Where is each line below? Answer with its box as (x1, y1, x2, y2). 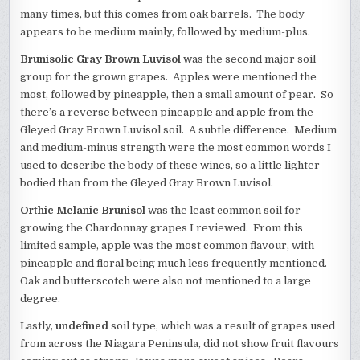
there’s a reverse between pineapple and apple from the (20, 105, 314, 118)
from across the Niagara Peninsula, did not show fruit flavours (20, 337, 340, 350)
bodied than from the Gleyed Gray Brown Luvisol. (20, 176, 274, 189)
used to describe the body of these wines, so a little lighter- (20, 158, 325, 171)
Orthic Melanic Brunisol (20, 203, 146, 216)
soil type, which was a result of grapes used (108, 319, 336, 332)
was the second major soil (181, 52, 317, 65)
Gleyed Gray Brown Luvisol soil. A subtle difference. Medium (20, 123, 337, 136)
